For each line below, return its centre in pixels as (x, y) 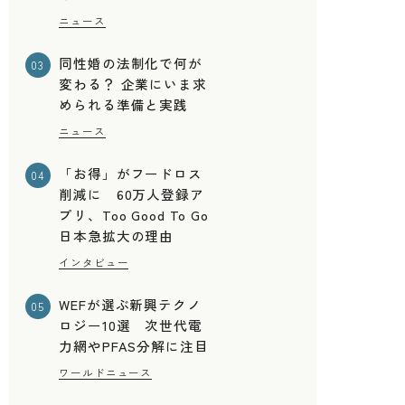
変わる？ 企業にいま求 (133, 84)
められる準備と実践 (124, 105)
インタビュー (94, 262)
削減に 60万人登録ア (132, 194)
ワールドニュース (106, 372)
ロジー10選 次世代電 (131, 325)
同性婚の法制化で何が (131, 63)
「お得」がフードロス (131, 174)
